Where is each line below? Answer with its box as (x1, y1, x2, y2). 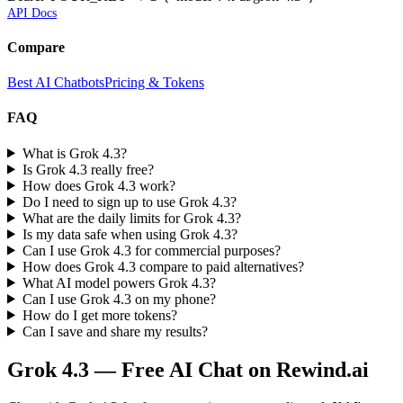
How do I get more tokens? (22, 307, 177, 323)
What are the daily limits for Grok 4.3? (22, 210, 241, 226)
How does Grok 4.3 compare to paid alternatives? (22, 258, 304, 274)
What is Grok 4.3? (22, 145, 127, 161)
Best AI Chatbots (7, 75, 104, 91)
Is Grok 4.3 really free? (22, 161, 154, 177)
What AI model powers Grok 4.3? (22, 274, 216, 291)
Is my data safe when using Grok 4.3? (22, 226, 237, 242)
